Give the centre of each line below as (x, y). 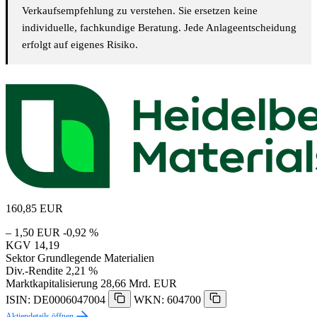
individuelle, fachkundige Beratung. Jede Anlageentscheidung (159, 27)
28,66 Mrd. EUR (139, 283)
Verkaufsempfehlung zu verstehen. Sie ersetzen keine (140, 10)
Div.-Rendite (34, 270)
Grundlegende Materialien (96, 258)
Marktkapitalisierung (52, 283)
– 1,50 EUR (33, 232)
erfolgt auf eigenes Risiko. (80, 44)
